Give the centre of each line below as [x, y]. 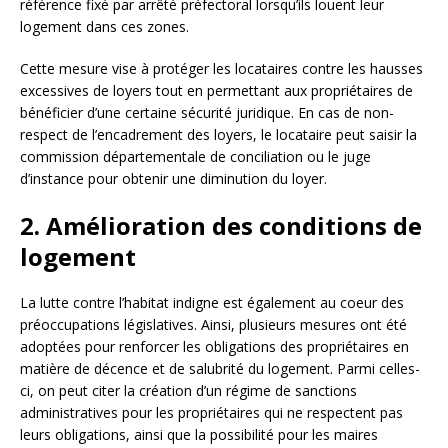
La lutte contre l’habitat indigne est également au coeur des [212, 303]
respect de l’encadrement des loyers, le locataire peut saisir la [218, 135]
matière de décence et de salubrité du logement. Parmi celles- [220, 369]
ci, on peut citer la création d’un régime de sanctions [188, 391]
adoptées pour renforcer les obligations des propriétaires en [214, 347]
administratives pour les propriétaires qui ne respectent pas [211, 413]
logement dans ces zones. [104, 27]
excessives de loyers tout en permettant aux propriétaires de [216, 91]
